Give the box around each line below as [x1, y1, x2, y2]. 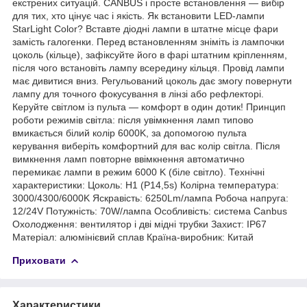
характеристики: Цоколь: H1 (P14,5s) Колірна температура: [12, 179, 279, 191]
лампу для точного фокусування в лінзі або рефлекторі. [12, 88, 264, 99]
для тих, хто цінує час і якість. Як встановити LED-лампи [12, 10, 265, 21]
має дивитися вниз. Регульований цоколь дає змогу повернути [12, 75, 292, 86]
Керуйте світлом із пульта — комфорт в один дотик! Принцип [12, 101, 286, 112]
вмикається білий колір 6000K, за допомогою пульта [12, 127, 247, 138]
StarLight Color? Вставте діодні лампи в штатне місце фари [12, 23, 278, 34]
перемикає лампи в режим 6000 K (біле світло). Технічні [12, 166, 265, 177]
